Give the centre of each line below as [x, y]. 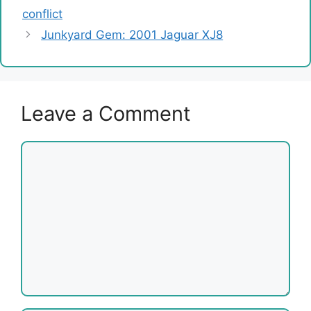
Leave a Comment [106, 114]
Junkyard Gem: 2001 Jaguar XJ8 [132, 35]
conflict [42, 14]
